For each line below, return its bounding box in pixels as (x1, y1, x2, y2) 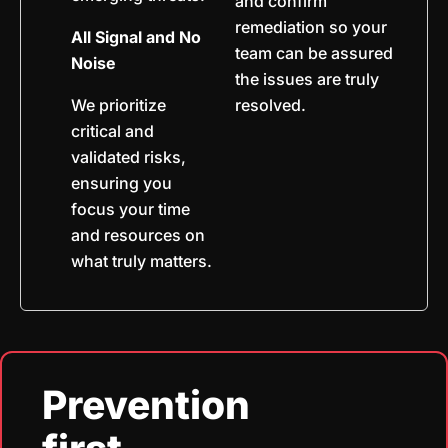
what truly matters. (71, 250, 212, 271)
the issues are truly (234, 68, 379, 89)
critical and (71, 120, 154, 141)
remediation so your (234, 16, 387, 37)
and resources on (71, 224, 205, 245)
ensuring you (71, 172, 172, 193)
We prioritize (71, 94, 166, 115)
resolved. (234, 94, 306, 115)
